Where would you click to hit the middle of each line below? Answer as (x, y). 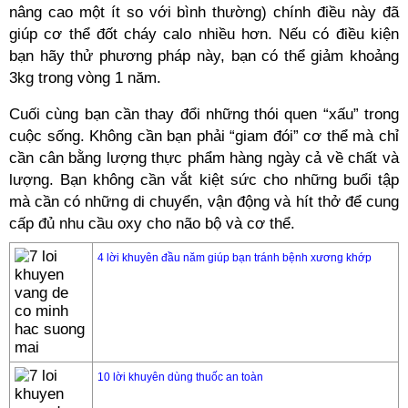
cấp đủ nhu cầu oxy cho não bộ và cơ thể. (152, 224)
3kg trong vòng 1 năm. (85, 78)
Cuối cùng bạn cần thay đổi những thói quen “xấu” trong (204, 114)
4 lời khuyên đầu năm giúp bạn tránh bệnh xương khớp (235, 258)
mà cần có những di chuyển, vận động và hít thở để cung (204, 202)
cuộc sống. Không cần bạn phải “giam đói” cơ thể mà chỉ (204, 136)
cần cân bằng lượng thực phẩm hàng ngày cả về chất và (204, 158)
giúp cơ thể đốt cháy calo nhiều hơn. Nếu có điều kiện (204, 34)
